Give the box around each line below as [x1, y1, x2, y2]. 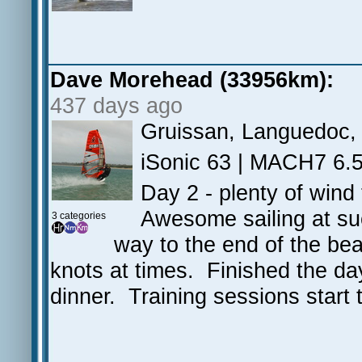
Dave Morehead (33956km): [50, 67, 334, 92]
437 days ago [50, 93, 183, 118]
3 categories [52, 210, 106, 221]
